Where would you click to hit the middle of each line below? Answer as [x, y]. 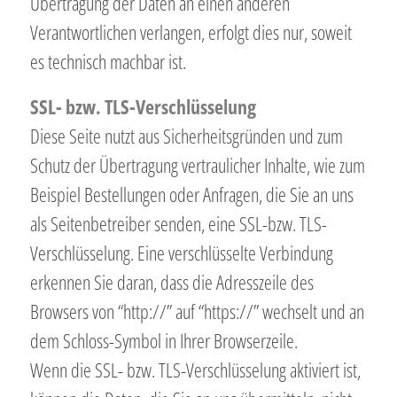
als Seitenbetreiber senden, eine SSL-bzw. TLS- [178, 224]
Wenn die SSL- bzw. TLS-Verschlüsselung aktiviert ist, [195, 370]
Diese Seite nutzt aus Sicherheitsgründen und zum [186, 136]
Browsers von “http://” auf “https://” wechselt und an [197, 311]
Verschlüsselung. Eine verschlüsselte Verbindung [181, 253]
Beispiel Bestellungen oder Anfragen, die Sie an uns [191, 195]
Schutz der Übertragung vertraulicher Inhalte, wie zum [197, 165]
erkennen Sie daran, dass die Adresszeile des [171, 282]
